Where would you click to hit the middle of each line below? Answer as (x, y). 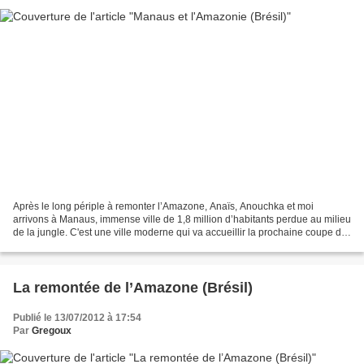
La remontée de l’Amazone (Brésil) (133, 288)
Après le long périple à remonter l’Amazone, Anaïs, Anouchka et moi (163, 207)
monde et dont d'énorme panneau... (91, 246)
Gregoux (52, 331)
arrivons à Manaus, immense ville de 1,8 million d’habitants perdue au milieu (182, 220)
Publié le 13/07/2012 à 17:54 (77, 318)
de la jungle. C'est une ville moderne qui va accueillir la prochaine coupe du (180, 233)
